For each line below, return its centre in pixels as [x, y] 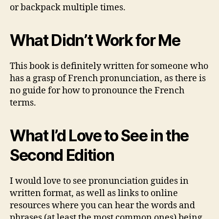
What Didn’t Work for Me [95, 41]
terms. [23, 103]
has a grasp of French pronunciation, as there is [108, 79]
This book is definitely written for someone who [109, 66]
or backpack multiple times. [68, 8]
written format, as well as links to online [94, 194]
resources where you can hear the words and [102, 206]
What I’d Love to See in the [99, 136]
